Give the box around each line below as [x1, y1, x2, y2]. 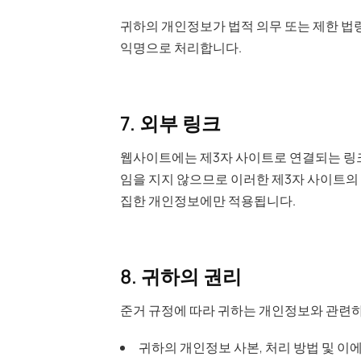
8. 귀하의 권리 [119, 263, 242, 289]
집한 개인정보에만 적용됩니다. [119, 192, 296, 210]
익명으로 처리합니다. [119, 39, 242, 56]
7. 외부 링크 [119, 110, 221, 136]
